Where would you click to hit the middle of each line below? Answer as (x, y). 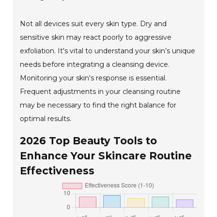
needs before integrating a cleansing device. (95, 65)
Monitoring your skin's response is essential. (93, 78)
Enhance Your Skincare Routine (106, 156)
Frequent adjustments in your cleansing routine (101, 92)
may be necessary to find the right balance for (98, 105)
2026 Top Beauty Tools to (89, 141)
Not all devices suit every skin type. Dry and (93, 24)
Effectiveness (57, 171)
